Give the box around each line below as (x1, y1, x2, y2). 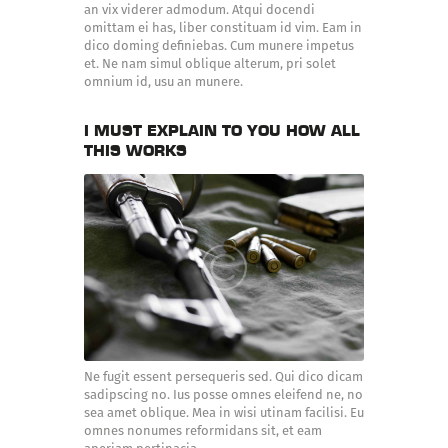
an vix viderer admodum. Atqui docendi (84, 2, 315, 18)
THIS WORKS (84, 141, 187, 161)
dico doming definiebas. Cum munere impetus (84, 38, 354, 54)
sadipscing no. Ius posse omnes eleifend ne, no (84, 386, 363, 402)
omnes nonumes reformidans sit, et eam (84, 422, 322, 438)
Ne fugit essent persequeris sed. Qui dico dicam (84, 368, 363, 384)
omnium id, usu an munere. (84, 74, 243, 90)
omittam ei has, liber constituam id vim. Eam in (84, 20, 362, 36)
